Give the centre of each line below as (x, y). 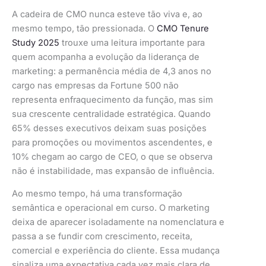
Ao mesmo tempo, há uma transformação (97, 194)
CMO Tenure (182, 28)
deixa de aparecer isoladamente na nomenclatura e (118, 222)
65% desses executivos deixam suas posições (109, 128)
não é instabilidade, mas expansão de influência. (113, 171)
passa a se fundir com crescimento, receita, (102, 237)
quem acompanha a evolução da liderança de (106, 57)
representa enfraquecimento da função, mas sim (113, 99)
